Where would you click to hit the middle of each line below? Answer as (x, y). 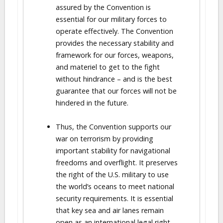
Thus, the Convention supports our (113, 127)
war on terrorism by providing (105, 139)
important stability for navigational (113, 151)
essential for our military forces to (111, 19)
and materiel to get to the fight (108, 67)
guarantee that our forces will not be (116, 91)
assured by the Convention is (103, 7)
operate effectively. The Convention (114, 31)
